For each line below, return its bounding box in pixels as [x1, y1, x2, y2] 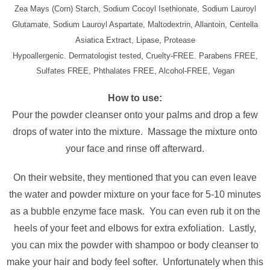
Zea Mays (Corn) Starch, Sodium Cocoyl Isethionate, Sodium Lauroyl [14, 4, 256, 13]
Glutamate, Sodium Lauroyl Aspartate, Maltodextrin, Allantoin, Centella [12, 20, 258, 29]
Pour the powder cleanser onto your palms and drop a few [12, 110, 258, 120]
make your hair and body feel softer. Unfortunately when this [7, 257, 263, 267]
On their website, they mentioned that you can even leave [13, 172, 257, 183]
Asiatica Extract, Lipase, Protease [75, 36, 195, 45]
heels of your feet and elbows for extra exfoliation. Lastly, [14, 223, 256, 233]
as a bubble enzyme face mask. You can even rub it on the [10, 206, 260, 216]
